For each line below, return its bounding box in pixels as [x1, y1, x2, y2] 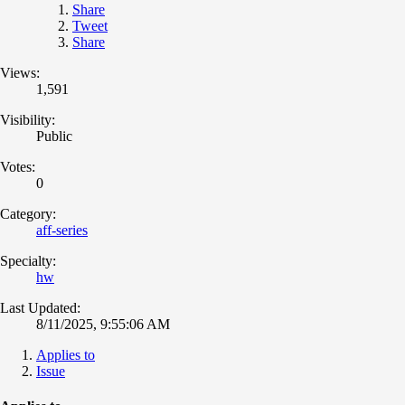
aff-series [36, 221, 88, 238]
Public [36, 127, 72, 144]
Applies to [36, 346, 95, 363]
